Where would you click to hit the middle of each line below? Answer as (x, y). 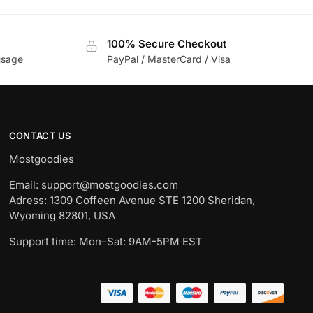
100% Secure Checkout (167, 43)
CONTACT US (40, 136)
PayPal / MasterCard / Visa (169, 59)
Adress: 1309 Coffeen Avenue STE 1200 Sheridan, (132, 200)
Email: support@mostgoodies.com (93, 184)
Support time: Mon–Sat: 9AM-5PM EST (105, 241)
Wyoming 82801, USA (62, 215)
